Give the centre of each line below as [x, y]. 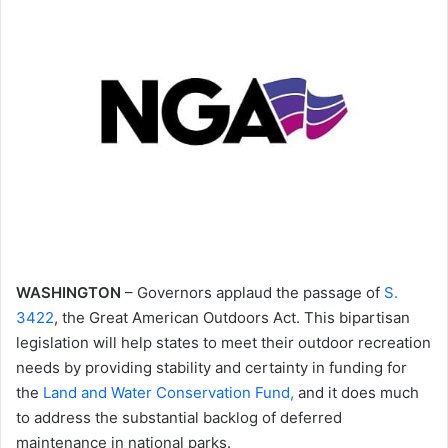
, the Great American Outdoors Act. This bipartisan [232, 318]
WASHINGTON [68, 293]
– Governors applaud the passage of [252, 293]
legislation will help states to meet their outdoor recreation [223, 343]
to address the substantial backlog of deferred [179, 418]
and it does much [356, 393]
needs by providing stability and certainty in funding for [211, 368]
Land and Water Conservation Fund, [168, 393]
